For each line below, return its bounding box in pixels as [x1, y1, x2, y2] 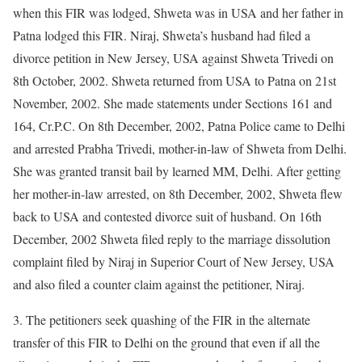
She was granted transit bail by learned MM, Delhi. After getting [13, 162, 341, 179]
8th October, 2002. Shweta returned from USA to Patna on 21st [13, 72, 336, 89]
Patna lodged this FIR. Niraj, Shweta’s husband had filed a [13, 27, 310, 44]
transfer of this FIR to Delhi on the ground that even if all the [13, 334, 320, 351]
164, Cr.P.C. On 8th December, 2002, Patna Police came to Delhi [13, 117, 345, 134]
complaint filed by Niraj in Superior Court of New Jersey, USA [13, 253, 335, 270]
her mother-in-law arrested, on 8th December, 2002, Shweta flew [13, 185, 343, 202]
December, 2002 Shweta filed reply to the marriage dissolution [13, 230, 330, 247]
